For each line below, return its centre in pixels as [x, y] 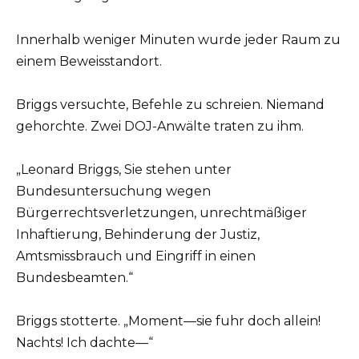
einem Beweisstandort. [89, 61]
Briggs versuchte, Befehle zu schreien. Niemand [170, 104]
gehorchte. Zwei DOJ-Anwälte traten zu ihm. [160, 126]
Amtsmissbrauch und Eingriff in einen [136, 256]
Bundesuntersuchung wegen [113, 192]
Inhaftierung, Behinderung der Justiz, [138, 235]
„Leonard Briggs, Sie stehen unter [124, 170]
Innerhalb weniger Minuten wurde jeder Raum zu [178, 39]
